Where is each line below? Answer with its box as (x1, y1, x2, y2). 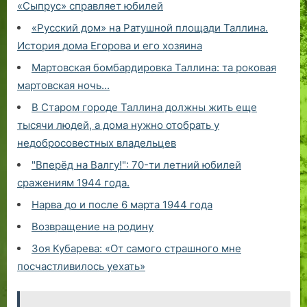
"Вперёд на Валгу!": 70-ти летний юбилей (32, 158, 241, 172)
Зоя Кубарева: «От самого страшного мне (32, 242, 241, 256)
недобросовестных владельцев (17, 136, 176, 150)
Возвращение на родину (32, 220, 153, 234)
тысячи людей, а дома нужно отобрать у (17, 119, 219, 132)
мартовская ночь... (17, 79, 110, 93)
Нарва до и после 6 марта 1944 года (32, 198, 212, 212)
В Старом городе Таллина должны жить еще (32, 101, 257, 114)
